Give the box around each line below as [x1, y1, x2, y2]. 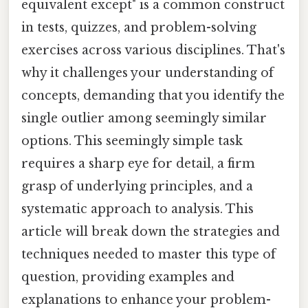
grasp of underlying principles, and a [21, 178, 253, 194]
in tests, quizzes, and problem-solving [21, 19, 256, 35]
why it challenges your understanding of [21, 65, 274, 80]
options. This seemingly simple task [21, 133, 243, 148]
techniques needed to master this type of [21, 246, 276, 262]
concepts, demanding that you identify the [21, 87, 285, 103]
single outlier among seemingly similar [21, 110, 267, 126]
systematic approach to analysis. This [21, 201, 254, 217]
